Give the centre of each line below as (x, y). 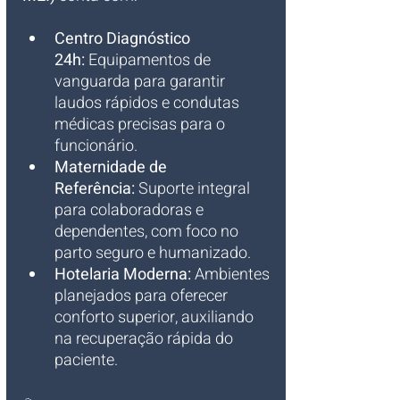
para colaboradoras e (131, 210)
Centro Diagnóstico (124, 39)
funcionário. (96, 146)
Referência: (95, 189)
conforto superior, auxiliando (156, 317)
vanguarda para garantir (142, 82)
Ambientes (232, 275)
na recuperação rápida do (146, 339)
